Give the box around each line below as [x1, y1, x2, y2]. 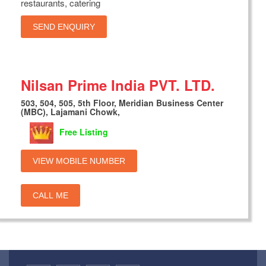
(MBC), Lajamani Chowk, [21, 106, 120, 118]
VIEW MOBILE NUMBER [33, 156, 125, 166]
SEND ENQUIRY [33, 22, 95, 32]
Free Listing [59, 125, 108, 138]
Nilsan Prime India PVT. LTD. [21, 75, 215, 96]
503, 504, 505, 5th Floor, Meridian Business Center [21, 97, 223, 109]
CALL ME [33, 191, 68, 201]
